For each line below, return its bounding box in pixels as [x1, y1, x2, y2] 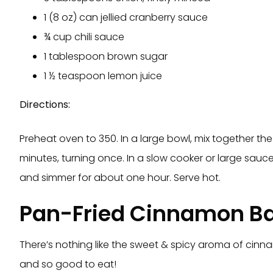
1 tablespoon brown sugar [44, 49, 168, 64]
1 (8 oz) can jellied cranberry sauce [44, 10, 208, 25]
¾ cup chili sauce [44, 30, 124, 44]
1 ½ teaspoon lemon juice [44, 69, 162, 83]
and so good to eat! [19, 257, 116, 271]
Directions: [19, 97, 70, 112]
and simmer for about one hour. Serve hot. [19, 170, 221, 185]
